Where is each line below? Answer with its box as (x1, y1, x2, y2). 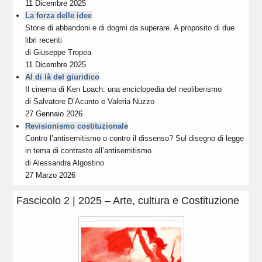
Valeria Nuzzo (108, 96, 155, 106)
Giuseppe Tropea (33, 47, 92, 57)
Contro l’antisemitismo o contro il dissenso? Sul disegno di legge (25, 133, 244, 143)
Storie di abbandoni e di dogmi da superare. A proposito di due (25, 23, 235, 32)
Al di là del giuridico (25, 72, 100, 81)
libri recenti (25, 35, 63, 44)
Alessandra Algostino (33, 158, 105, 167)
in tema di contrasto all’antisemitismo (25, 146, 152, 155)
